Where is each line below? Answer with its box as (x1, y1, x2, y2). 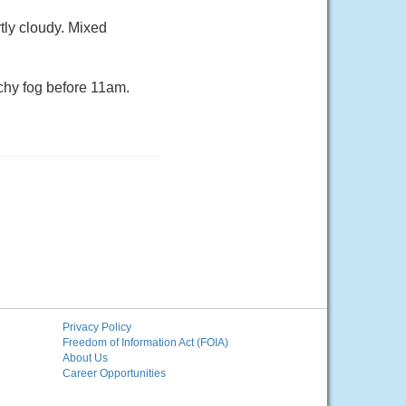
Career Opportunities (62, 367, 166, 380)
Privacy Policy (62, 321, 131, 333)
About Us (62, 352, 108, 364)
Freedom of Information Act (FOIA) (62, 336, 228, 349)
